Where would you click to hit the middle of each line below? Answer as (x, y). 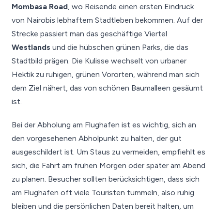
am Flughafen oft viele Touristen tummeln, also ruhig (103, 193)
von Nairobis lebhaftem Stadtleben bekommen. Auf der (107, 20)
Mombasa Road (40, 7)
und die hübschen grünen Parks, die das (119, 47)
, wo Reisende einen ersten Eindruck (131, 7)
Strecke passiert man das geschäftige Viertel (89, 34)
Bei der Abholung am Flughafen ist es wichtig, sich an (104, 125)
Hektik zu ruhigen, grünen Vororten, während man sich (106, 74)
